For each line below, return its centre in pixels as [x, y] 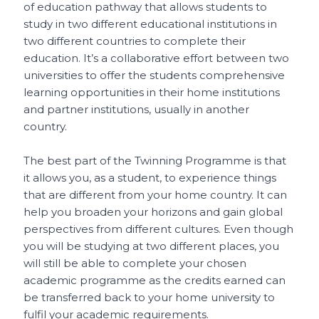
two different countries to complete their [135, 41]
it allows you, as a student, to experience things [150, 178]
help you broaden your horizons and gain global [153, 212]
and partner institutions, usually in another [137, 109]
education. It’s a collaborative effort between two [157, 58]
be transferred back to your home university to [150, 297]
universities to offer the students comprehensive [155, 75]
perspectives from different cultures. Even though [159, 229]
